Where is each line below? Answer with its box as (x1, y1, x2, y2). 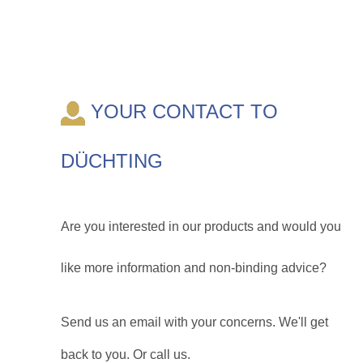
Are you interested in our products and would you (61, 219, 341, 233)
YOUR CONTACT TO (85, 100, 278, 122)
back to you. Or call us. (61, 347, 190, 361)
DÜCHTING (61, 149, 163, 172)
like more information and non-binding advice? (61, 260, 327, 275)
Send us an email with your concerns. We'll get (61, 314, 328, 329)
